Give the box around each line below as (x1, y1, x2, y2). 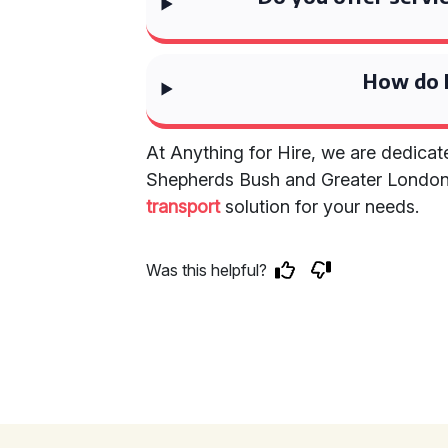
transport (146, 196, 221, 217)
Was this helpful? (146, 260, 268, 280)
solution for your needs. (220, 196, 420, 217)
